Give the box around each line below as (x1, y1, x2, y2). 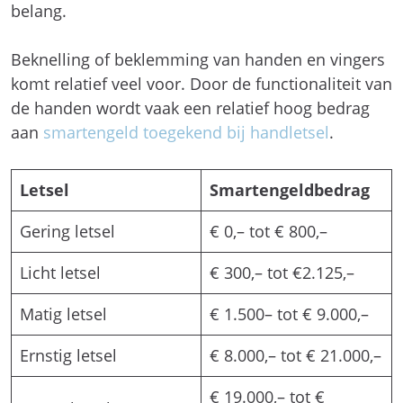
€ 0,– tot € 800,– (210, 220, 327, 242)
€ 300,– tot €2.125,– (210, 262, 354, 283)
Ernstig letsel (20, 345, 117, 366)
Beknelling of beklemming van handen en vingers (11, 49, 385, 70)
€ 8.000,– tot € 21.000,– (210, 345, 381, 366)
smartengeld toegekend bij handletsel (43, 121, 329, 143)
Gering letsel (20, 220, 115, 242)
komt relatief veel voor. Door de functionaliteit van (11, 73, 392, 94)
